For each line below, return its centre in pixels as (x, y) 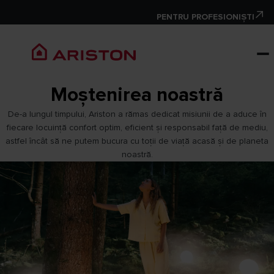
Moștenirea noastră (137, 95)
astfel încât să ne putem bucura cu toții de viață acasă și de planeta (137, 141)
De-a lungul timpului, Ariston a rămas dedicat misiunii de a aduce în (137, 114)
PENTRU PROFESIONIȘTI (206, 17)
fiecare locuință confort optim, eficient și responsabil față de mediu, (137, 128)
